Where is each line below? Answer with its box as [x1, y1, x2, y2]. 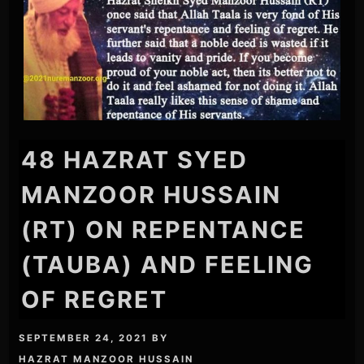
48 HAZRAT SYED [21, 145, 249, 175]
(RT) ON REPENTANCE [21, 215, 306, 245]
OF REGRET [21, 285, 168, 314]
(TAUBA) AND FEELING [21, 250, 314, 279]
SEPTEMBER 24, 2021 [19, 331, 149, 344]
